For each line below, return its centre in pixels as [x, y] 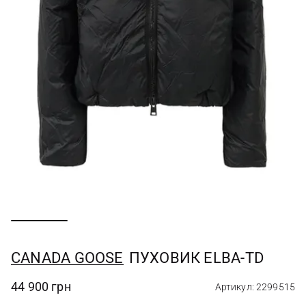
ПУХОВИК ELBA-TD [196, 258]
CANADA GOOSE [67, 258]
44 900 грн [41, 287]
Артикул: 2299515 [255, 287]
